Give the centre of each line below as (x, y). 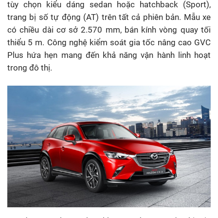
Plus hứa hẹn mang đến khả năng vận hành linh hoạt (109, 55)
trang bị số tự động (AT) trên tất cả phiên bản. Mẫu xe (109, 17)
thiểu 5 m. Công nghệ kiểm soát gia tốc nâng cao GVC (109, 42)
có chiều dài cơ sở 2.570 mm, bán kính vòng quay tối (109, 29)
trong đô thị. (30, 67)
